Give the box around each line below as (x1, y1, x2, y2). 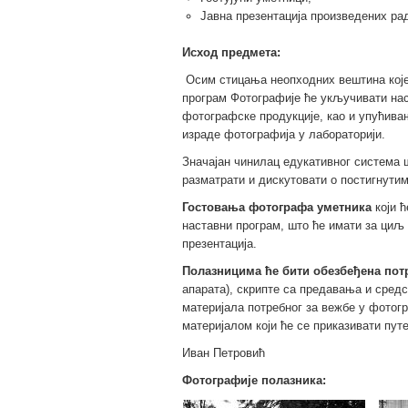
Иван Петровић (182, 345, 265, 360)
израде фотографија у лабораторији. (182, 127, 385, 141)
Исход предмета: (182, 45, 280, 59)
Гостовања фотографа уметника (182, 199, 372, 214)
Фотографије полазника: (182, 372, 326, 387)
